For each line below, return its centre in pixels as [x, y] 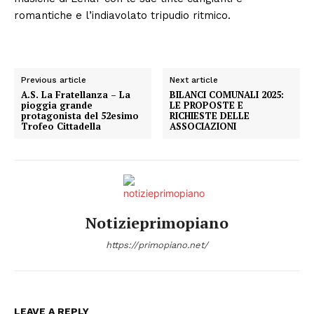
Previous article [54, 80]
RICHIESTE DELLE [210, 115]
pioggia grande [57, 105]
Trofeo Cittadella [61, 126]
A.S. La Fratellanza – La [76, 94]
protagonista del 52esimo [80, 115]
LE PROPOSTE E [207, 105]
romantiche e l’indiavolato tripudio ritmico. [122, 15]
